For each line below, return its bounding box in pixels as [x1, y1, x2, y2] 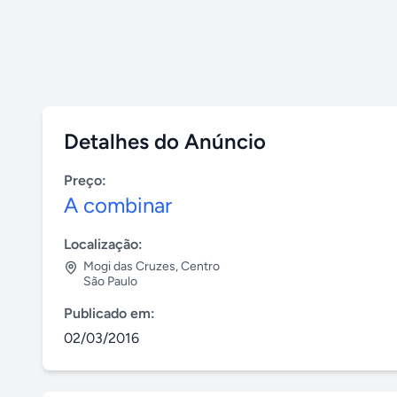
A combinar [64, 192, 172, 218]
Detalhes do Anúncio [64, 128, 266, 154]
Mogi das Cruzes [83, 259, 175, 274]
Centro [181, 259, 220, 274]
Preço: [64, 172, 106, 189]
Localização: [64, 236, 143, 253]
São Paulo [83, 274, 137, 289]
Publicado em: [64, 305, 155, 322]
